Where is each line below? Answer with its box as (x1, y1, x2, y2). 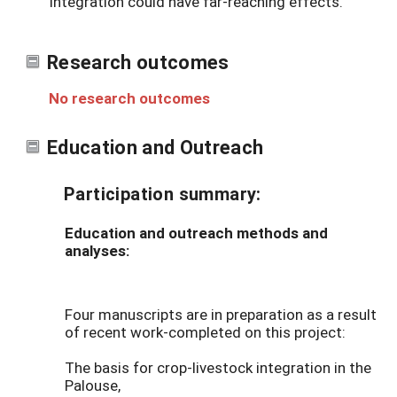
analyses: (65, 240, 129, 261)
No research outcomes (49, 88, 210, 109)
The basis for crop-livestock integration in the (65, 357, 371, 378)
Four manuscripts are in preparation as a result (65, 304, 377, 325)
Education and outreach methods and (65, 222, 328, 244)
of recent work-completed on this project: (65, 322, 346, 343)
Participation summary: (64, 182, 261, 206)
